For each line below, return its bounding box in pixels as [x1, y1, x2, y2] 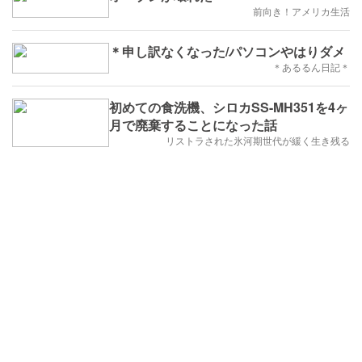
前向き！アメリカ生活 [253, 3, 350, 18]
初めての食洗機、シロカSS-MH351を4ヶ [109, 97, 348, 116]
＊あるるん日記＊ [263, 59, 350, 74]
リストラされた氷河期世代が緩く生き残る [166, 133, 350, 147]
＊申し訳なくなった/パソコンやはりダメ [109, 41, 345, 61]
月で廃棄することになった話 [109, 115, 277, 134]
